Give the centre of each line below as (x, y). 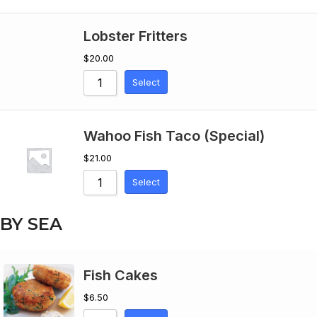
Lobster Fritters (136, 36)
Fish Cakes (121, 275)
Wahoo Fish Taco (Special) (174, 136)
